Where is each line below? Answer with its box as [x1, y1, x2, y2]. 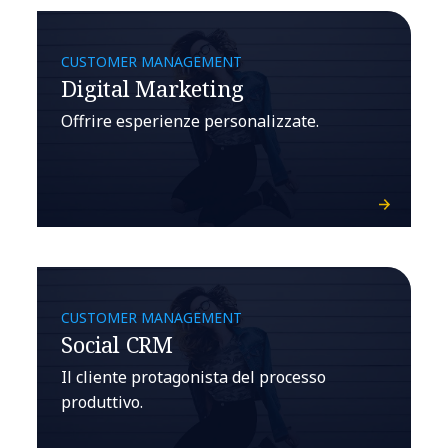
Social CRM [61, 329, 173, 359]
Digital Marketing [61, 73, 245, 103]
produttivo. [61, 391, 144, 413]
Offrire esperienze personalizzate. [61, 110, 320, 132]
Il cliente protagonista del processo [61, 366, 327, 388]
